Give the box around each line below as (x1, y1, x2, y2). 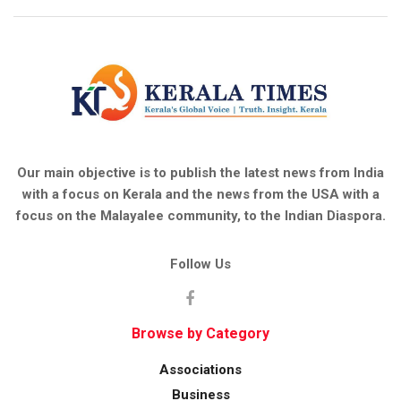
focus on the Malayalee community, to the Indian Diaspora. (15, 207, 386, 224)
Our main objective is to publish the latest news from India (17, 164, 384, 181)
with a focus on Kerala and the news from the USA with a (21, 185, 380, 202)
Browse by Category (132, 324, 269, 342)
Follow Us (170, 255, 231, 272)
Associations (159, 361, 242, 378)
